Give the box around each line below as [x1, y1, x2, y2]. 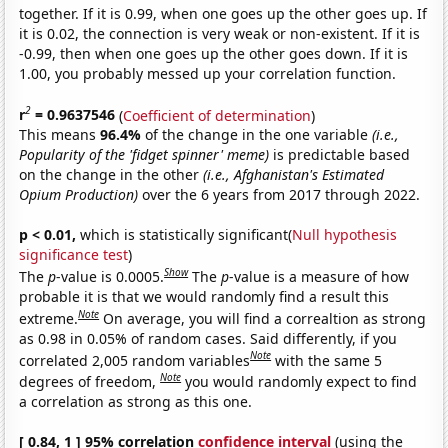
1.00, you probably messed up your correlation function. [19, 63, 397, 83]
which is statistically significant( [76, 225, 293, 245]
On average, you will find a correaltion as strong [103, 308, 427, 328]
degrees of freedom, [19, 371, 161, 391]
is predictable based [269, 145, 411, 165]
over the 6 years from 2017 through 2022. [138, 185, 421, 205]
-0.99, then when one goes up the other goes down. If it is [19, 43, 409, 63]
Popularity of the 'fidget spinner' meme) [19, 145, 270, 165]
